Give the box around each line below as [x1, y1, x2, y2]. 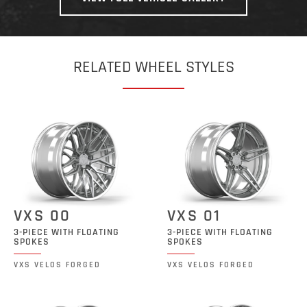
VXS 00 [14, 205, 71, 226]
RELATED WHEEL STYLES [73, 56, 234, 77]
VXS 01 [167, 205, 221, 226]
